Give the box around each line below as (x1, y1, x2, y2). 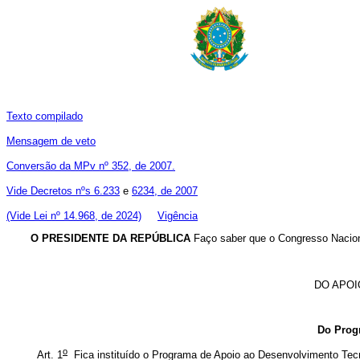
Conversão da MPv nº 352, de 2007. (6, 160, 175, 172)
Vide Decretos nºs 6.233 (6, 185, 120, 197)
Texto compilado (6, 110, 83, 122)
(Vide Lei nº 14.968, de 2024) (6, 210, 141, 222)
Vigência (157, 210, 198, 222)
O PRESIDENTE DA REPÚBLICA (31, 232, 190, 244)
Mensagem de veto (6, 135, 96, 147)
